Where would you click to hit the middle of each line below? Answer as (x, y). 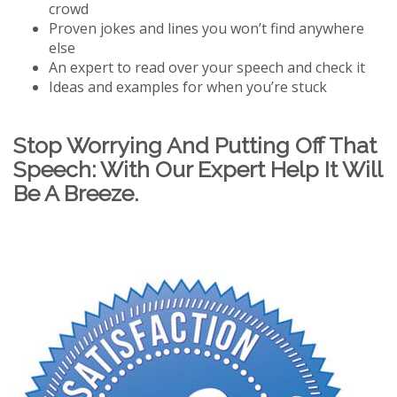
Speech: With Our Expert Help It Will (198, 169)
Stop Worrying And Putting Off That (195, 145)
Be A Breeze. (76, 193)
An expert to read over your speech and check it (207, 67)
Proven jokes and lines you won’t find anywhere (206, 28)
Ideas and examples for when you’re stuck (188, 87)
